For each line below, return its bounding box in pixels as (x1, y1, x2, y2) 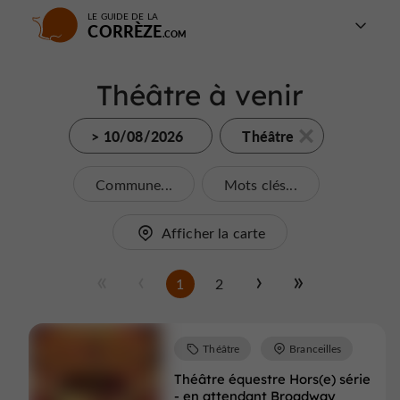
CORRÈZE (87, 20, 162, 42)
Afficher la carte (161, 223, 266, 242)
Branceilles (289, 340, 342, 355)
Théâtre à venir (96, 78, 304, 112)
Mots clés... (223, 175, 297, 194)
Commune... (96, 175, 172, 194)
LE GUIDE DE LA (87, 10, 158, 22)
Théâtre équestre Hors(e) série (173, 370, 371, 387)
